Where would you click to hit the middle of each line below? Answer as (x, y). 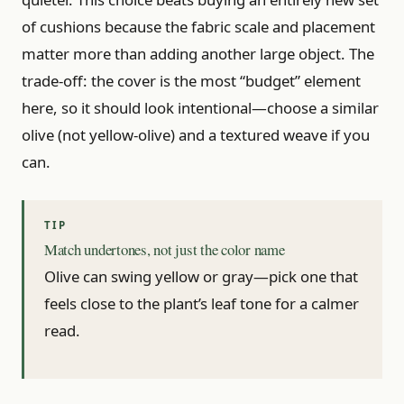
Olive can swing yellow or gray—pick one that (201, 276)
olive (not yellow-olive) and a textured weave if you (196, 135)
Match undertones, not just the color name (165, 250)
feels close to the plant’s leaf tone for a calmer (202, 303)
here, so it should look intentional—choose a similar (200, 108)
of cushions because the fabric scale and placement (198, 27)
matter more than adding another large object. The (198, 54)
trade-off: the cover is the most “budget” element (191, 81)
